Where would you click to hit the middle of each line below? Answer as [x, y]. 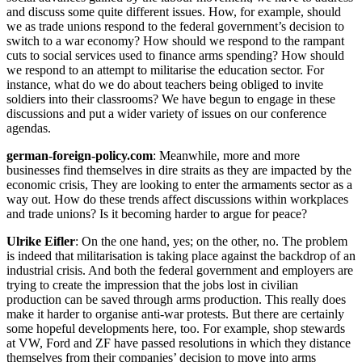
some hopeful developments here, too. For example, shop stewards [176, 328]
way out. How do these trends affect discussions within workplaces [177, 199]
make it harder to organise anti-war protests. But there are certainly [175, 314]
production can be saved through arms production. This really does [176, 299]
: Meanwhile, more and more [226, 155]
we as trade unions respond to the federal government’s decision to [175, 26]
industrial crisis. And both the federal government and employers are [180, 270]
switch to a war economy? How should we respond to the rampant [175, 40]
